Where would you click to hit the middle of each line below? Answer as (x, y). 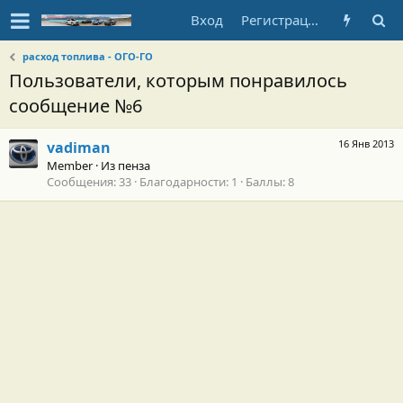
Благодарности (183, 182)
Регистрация (313, 20)
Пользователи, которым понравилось (178, 81)
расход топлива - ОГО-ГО (88, 56)
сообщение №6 (76, 106)
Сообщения (80, 182)
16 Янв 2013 (366, 144)
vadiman (79, 148)
